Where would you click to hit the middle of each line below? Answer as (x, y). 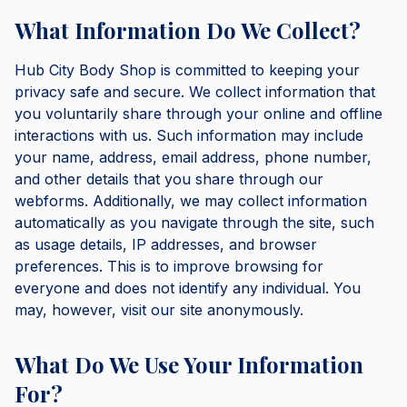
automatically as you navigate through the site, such (194, 223)
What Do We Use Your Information (189, 364)
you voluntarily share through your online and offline (199, 114)
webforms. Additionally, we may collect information (191, 201)
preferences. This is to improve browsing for (169, 266)
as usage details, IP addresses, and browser (166, 244)
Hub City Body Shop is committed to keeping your (187, 70)
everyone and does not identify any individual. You (188, 288)
